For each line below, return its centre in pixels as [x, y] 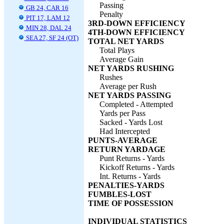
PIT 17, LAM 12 [47, 18]
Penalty [111, 14]
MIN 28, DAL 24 [48, 28]
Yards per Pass [122, 113]
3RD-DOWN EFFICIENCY [137, 23]
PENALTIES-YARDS [126, 185]
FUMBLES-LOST [120, 194]
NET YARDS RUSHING [131, 68]
